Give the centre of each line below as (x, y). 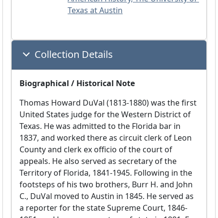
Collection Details (74, 54)
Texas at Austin (95, 10)
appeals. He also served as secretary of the (98, 161)
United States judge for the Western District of (105, 115)
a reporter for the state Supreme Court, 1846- (103, 208)
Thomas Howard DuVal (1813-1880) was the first (108, 103)
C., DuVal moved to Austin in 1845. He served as (107, 196)
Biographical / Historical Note (77, 83)
